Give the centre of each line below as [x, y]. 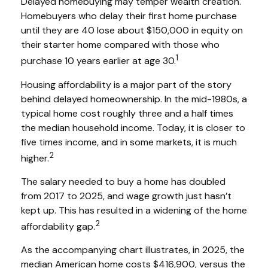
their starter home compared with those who [120, 45]
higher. [35, 158]
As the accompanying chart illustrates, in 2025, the [133, 250]
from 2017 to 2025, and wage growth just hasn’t [126, 196]
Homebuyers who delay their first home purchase [129, 16]
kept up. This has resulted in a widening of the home [134, 210]
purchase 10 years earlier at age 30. [98, 61]
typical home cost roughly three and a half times [127, 113]
